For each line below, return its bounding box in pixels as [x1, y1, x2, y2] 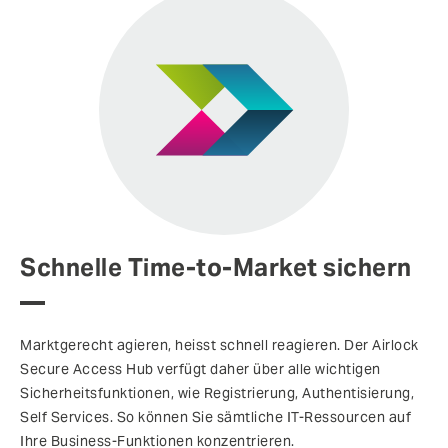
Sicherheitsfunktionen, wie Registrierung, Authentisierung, [20, 384, 414, 403]
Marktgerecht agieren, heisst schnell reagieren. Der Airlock [20, 336, 419, 355]
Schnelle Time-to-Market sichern [20, 252, 412, 284]
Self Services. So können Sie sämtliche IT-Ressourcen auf [20, 408, 411, 427]
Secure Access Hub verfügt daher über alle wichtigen [20, 360, 381, 379]
